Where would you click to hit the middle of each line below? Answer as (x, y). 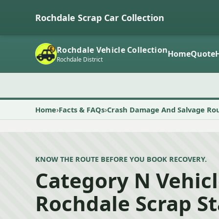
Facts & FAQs (82, 109)
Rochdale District (80, 59)
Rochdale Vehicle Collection (112, 50)
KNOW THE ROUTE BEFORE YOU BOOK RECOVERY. (121, 159)
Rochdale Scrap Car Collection (100, 17)
